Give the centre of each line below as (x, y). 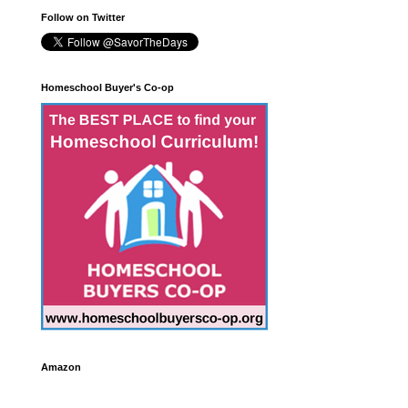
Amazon (61, 367)
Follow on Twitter (83, 17)
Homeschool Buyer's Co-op (107, 87)
